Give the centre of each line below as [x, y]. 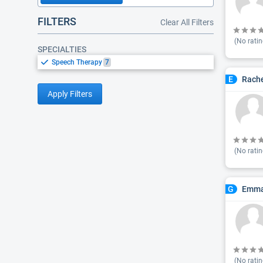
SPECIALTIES [62, 49]
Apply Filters [70, 94]
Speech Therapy [77, 62]
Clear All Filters [187, 22]
